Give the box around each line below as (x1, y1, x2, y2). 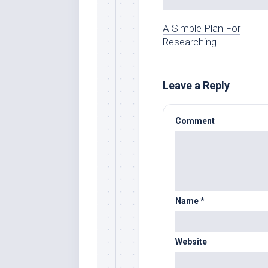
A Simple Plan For (163, 22, 240, 34)
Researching (163, 35, 217, 48)
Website (175, 236, 207, 246)
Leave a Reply (163, 78, 230, 92)
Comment (175, 115, 215, 126)
